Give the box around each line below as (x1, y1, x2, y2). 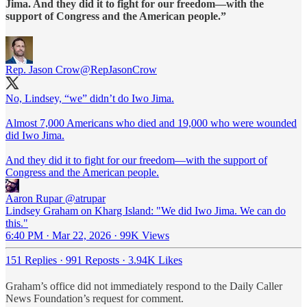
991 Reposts (66, 254, 119, 266)
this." (5, 217, 28, 229)
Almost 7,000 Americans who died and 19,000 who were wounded (5, 116, 297, 129)
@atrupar (65, 192, 106, 204)
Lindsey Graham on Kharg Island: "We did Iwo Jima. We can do (5, 204, 286, 217)
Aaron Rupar (5, 192, 62, 204)
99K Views (120, 229, 169, 241)
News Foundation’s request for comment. (5, 292, 184, 304)
